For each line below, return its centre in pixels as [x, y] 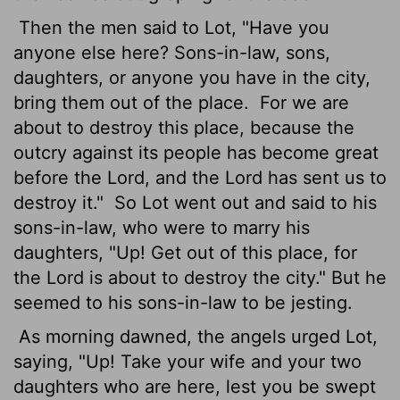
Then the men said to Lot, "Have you [171, 27]
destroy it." [61, 202]
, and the [185, 177]
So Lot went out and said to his [243, 202]
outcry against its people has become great [196, 152]
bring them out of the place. [134, 102]
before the [60, 177]
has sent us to [325, 177]
